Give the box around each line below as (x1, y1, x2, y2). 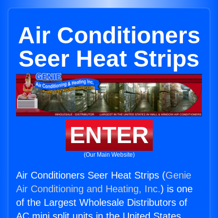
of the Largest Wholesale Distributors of (16, 197, 187, 208)
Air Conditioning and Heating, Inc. (16, 183, 161, 195)
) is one (161, 183, 193, 195)
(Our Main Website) (83, 151, 135, 159)
